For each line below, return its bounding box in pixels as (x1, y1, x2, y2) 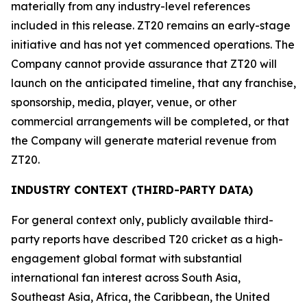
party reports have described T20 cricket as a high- (11, 232, 283, 246)
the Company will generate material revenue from (11, 134, 276, 147)
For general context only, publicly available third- (11, 213, 273, 227)
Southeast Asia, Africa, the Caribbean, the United (11, 290, 270, 304)
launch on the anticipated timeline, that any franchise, (11, 76, 296, 90)
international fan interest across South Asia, (11, 271, 241, 284)
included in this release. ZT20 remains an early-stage (11, 19, 291, 32)
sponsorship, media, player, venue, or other (11, 95, 236, 109)
